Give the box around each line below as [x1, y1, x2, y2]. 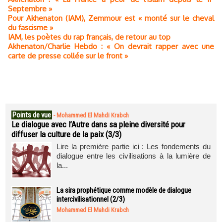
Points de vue [12, 111, 51, 119]
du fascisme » [8, 23, 53, 33]
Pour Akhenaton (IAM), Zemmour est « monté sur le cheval [8, 13, 214, 23]
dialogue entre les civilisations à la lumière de [56, 152, 211, 160]
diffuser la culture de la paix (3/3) [11, 129, 121, 139]
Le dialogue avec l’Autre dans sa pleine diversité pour [11, 119, 185, 129]
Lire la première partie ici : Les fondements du [56, 142, 211, 151]
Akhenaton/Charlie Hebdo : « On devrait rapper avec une [8, 42, 214, 52]
